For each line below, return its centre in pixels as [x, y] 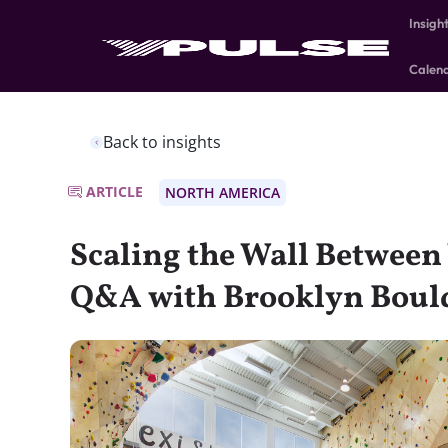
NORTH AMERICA [222, 192]
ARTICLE [114, 191]
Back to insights [162, 142]
